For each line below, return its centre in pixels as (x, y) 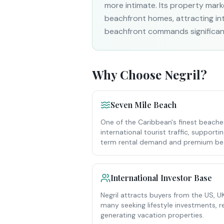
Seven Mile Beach (143, 105)
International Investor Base (161, 178)
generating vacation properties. (152, 215)
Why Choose (128, 74)
